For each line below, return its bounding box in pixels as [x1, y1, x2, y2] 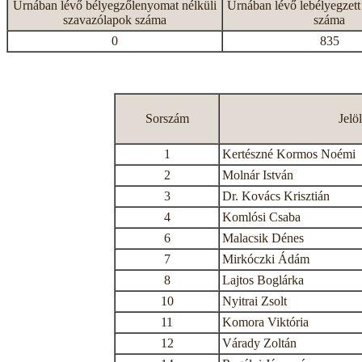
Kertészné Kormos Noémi [222, 147, 356, 161]
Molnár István [222, 168, 293, 182]
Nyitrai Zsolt [222, 294, 287, 308]
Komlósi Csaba [222, 210, 301, 224]
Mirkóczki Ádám [222, 252, 309, 266]
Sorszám [145, 112, 189, 125]
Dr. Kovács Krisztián [222, 189, 330, 203]
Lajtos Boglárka [222, 273, 304, 287]
